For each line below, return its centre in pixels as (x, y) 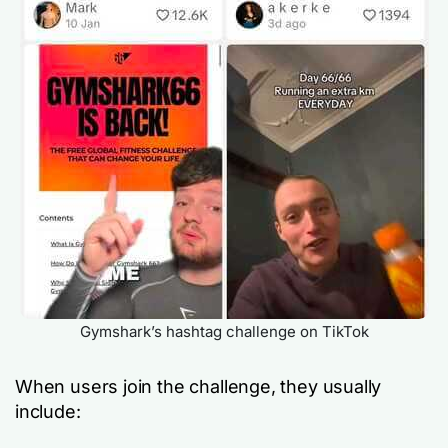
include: (48, 411)
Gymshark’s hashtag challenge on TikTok (224, 331)
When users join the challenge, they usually (198, 386)
